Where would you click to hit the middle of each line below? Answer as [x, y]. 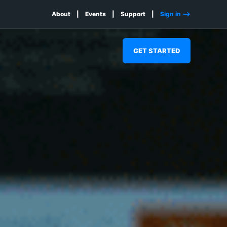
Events [96, 14]
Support [133, 14]
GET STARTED [157, 50]
